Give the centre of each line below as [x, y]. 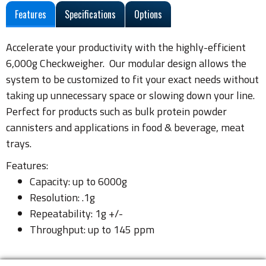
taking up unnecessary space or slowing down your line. [132, 96]
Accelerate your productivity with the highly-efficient [126, 47]
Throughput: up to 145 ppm [92, 230]
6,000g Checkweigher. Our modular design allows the [126, 64]
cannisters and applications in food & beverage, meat [125, 128]
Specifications [90, 15]
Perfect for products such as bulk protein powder [116, 112]
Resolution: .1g [62, 198]
